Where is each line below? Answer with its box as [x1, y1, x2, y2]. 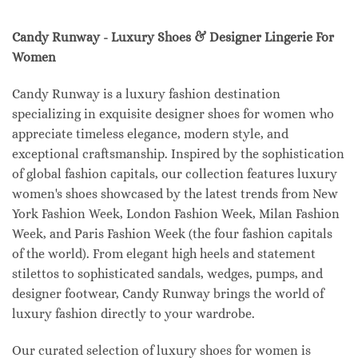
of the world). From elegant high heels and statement [12, 246, 316, 262]
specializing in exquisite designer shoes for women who [12, 106, 334, 122]
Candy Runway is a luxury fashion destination [12, 86, 280, 102]
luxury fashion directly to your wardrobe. [12, 306, 255, 322]
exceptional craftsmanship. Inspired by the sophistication [12, 146, 344, 162]
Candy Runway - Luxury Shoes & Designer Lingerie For [12, 30, 334, 46]
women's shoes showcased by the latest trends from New [12, 186, 338, 202]
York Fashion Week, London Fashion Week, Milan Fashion [12, 206, 340, 222]
